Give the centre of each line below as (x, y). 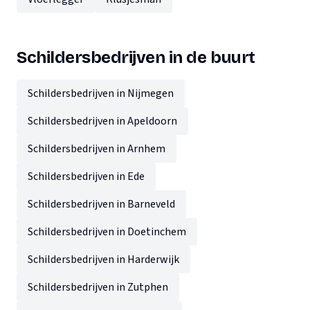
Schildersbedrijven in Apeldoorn (102, 121)
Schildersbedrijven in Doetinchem (107, 232)
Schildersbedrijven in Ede (86, 177)
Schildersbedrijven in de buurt (136, 58)
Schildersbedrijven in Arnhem (97, 149)
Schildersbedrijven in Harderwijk (103, 260)
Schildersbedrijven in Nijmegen (101, 94)
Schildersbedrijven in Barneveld (101, 204)
